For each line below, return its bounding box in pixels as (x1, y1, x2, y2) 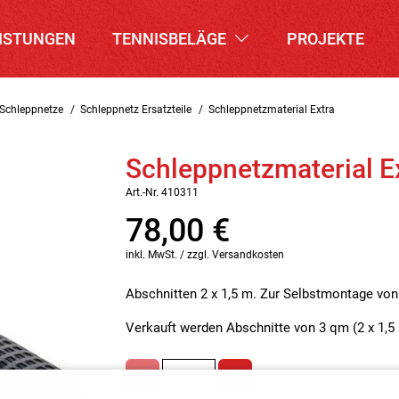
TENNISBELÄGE (112, 29, 231, 48)
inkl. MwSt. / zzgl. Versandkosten (126, 248, 284, 261)
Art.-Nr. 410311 (126, 186, 199, 199)
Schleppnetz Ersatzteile (80, 103, 191, 116)
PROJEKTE (287, 29, 364, 48)
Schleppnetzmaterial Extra (208, 103, 335, 116)
